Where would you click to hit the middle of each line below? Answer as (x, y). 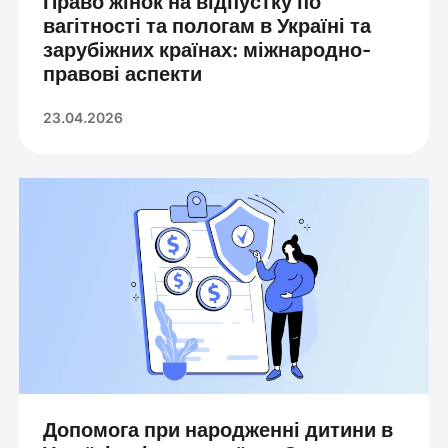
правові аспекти (122, 74)
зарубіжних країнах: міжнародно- (206, 50)
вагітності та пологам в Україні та (206, 26)
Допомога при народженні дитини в (217, 429)
